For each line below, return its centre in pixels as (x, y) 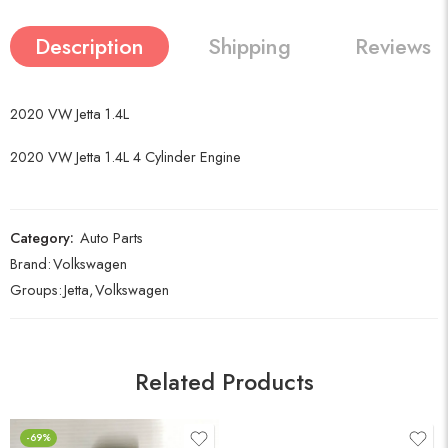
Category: (42, 238)
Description (89, 47)
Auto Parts (111, 238)
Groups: (36, 290)
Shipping (249, 47)
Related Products (224, 382)
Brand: (30, 264)
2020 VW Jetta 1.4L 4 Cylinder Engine (125, 157)
